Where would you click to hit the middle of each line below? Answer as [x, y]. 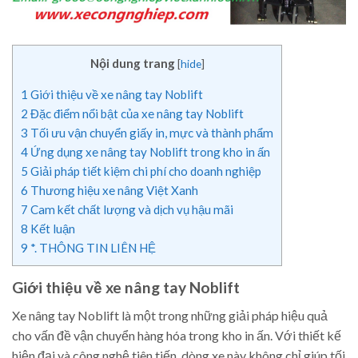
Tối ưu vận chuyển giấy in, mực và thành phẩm [151, 133]
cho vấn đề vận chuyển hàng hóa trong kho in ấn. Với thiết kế [177, 335]
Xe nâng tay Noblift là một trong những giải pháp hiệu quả [170, 315]
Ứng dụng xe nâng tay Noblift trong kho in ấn [149, 152]
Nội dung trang [132, 64]
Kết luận [52, 229]
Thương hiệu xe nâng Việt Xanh [113, 191]
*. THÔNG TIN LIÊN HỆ [92, 248]
